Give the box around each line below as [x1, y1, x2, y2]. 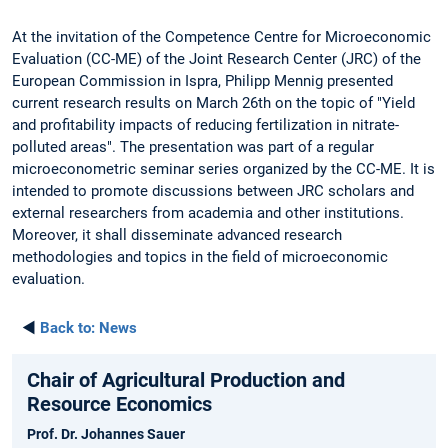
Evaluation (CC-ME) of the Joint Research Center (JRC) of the [12, 50, 421, 69]
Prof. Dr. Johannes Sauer [27, 425, 185, 442]
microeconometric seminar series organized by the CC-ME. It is [12, 160, 435, 179]
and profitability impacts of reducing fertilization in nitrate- [12, 116, 399, 135]
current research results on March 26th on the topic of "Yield [12, 94, 415, 113]
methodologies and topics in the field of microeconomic [12, 248, 388, 267]
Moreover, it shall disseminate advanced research [12, 226, 342, 245]
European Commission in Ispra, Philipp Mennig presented [12, 72, 393, 91]
